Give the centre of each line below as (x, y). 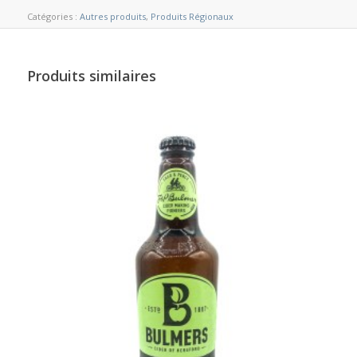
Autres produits (112, 16)
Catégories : (53, 16)
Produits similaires (91, 75)
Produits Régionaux (192, 16)
